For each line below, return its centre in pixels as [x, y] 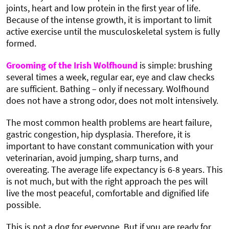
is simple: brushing [175, 65]
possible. [24, 204]
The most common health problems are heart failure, [109, 122]
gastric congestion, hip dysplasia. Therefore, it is [98, 134]
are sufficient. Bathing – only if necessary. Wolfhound [108, 88]
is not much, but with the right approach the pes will [107, 181]
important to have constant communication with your [110, 146]
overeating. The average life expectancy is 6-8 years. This [114, 169]
